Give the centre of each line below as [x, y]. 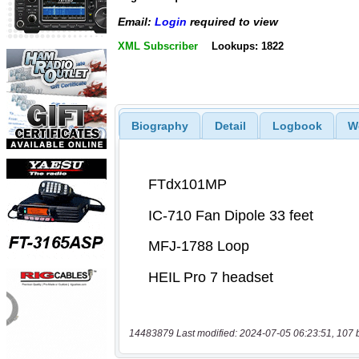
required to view [232, 22]
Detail [230, 125]
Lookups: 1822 [247, 46]
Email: [136, 22]
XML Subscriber [158, 46]
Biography [159, 125]
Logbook [297, 125]
